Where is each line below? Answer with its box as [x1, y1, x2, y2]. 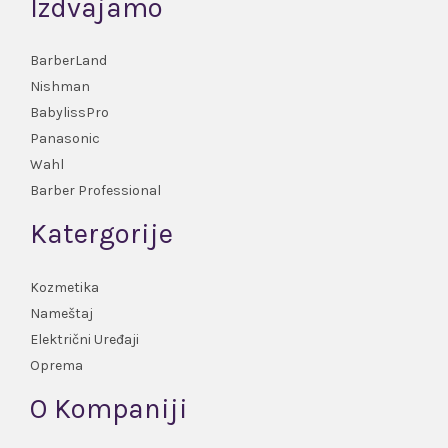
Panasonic [30, 130, 100, 148]
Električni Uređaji [30, 330, 139, 348]
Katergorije [30, 218, 173, 251]
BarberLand [30, 52, 107, 70]
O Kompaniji [30, 392, 188, 425]
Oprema [30, 356, 83, 374]
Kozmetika [30, 278, 99, 296]
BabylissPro [30, 104, 109, 122]
